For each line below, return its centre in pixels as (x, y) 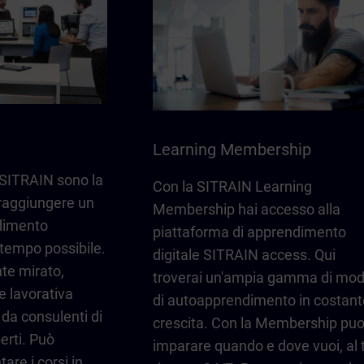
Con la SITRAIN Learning (232, 187)
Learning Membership (232, 150)
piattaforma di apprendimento (249, 232)
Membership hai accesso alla (247, 210)
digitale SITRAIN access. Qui (244, 255)
